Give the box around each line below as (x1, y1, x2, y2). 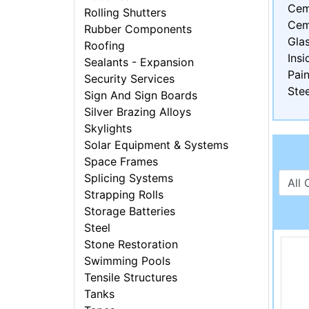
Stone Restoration (84, 237, 179, 252)
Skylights (84, 121, 132, 136)
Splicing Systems (84, 171, 174, 186)
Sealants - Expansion (84, 55, 195, 70)
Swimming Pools (84, 254, 171, 268)
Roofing (84, 39, 126, 53)
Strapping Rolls (84, 188, 164, 202)
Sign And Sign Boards (84, 88, 198, 103)
